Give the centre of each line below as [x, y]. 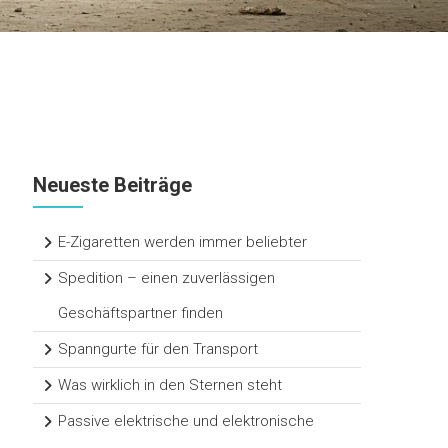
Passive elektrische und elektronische [186, 421]
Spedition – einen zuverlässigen [167, 278]
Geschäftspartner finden [141, 313]
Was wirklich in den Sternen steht [170, 385]
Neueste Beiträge [113, 185]
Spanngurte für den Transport [158, 349]
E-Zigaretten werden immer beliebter [183, 242]
